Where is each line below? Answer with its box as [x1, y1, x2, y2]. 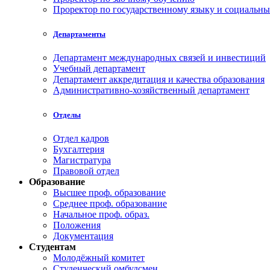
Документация [53, 231, 113, 242]
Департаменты [53, 29, 105, 39]
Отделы [53, 110, 81, 120]
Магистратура [53, 155, 111, 166]
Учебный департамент [53, 63, 145, 74]
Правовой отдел [53, 166, 119, 177]
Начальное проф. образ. [53, 209, 149, 220]
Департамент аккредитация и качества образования [53, 74, 265, 85]
